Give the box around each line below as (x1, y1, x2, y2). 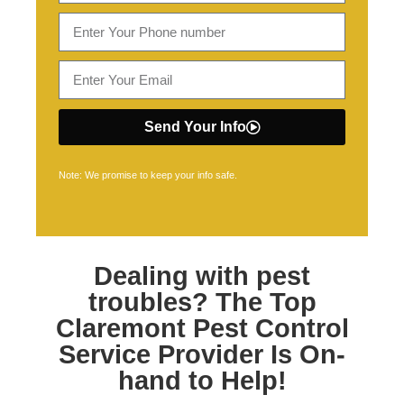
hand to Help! (117, 366, 287, 395)
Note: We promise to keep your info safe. (59, 170, 237, 180)
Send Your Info (143, 119, 246, 134)
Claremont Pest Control (55, 314, 349, 343)
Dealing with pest (94, 262, 310, 290)
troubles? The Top (87, 288, 317, 317)
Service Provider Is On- (59, 340, 345, 369)
